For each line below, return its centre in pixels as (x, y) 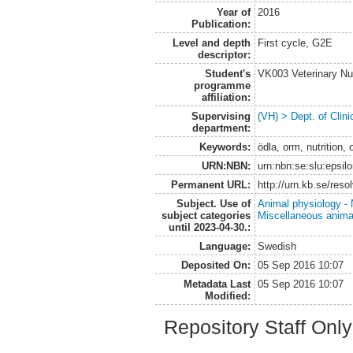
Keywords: (225, 147)
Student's (227, 73)
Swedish (277, 246)
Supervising (221, 116)
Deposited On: (216, 265)
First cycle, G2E (295, 43)
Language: (225, 246)
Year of (233, 12)
